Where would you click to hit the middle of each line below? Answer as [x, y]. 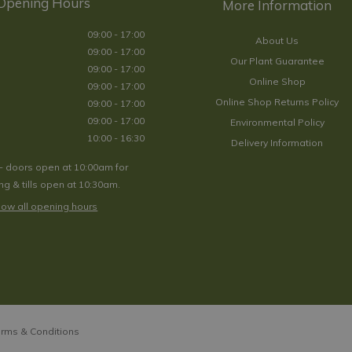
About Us [277, 41]
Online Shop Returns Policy [277, 102]
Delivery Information [277, 143]
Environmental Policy [277, 123]
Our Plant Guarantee [277, 61]
